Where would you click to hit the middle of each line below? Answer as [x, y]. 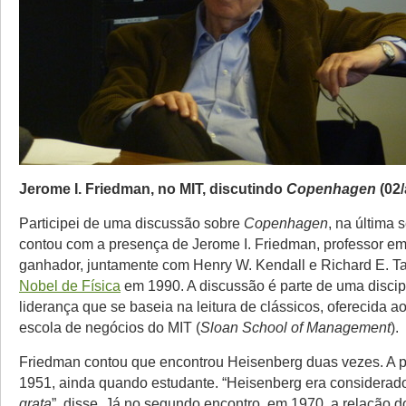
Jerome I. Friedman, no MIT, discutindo [153, 188]
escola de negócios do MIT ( [110, 327]
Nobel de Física [70, 285]
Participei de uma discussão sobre [131, 222]
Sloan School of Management [295, 327]
